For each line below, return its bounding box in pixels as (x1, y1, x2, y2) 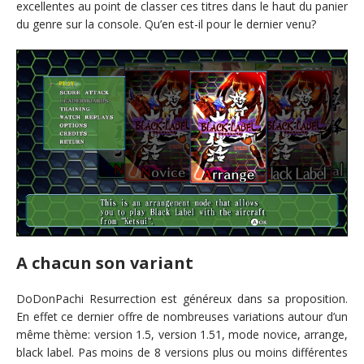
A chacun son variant (16, 251, 193, 274)
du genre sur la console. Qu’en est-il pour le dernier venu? (16, 15, 316, 32)
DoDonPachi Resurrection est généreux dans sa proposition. (16, 290, 348, 306)
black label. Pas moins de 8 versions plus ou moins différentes (16, 344, 348, 360)
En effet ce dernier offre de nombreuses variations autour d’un (16, 308, 348, 324)
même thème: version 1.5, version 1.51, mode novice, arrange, (16, 326, 348, 342)
